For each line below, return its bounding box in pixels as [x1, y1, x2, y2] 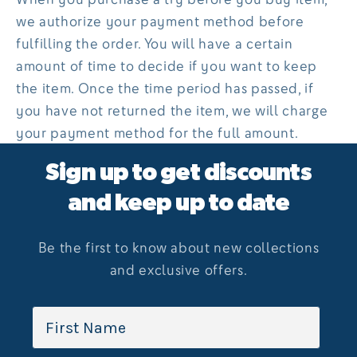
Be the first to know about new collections [37, 238, 320, 257]
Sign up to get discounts [45, 161, 312, 186]
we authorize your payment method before [16, 12, 304, 30]
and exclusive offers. [109, 261, 248, 279]
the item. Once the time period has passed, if [16, 79, 314, 97]
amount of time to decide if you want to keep [16, 57, 318, 75]
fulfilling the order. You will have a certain [16, 34, 293, 53]
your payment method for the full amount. [16, 124, 299, 142]
